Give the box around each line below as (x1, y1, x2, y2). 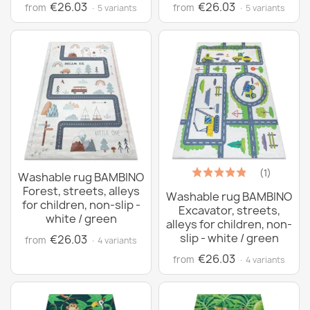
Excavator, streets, (178, 203, 280, 218)
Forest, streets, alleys (22, 183, 140, 199)
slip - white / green (179, 230, 279, 246)
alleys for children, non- (166, 217, 292, 232)
